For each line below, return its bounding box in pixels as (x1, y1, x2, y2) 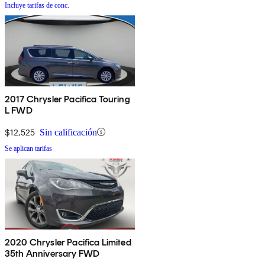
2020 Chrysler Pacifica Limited (5, 236, 131, 248)
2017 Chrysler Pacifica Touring (5, 93, 130, 105)
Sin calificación (40, 127, 97, 137)
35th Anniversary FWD (5, 247, 100, 259)
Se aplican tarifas (5, 144, 52, 153)
